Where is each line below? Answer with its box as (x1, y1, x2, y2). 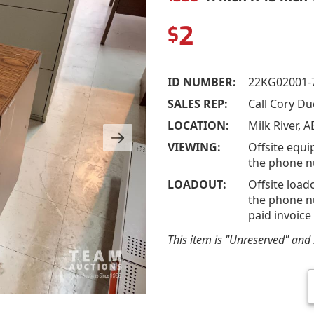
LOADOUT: (168, 176, 226, 192)
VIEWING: (168, 139, 221, 155)
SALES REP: (168, 95, 228, 111)
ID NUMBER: (168, 74, 236, 90)
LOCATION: (168, 117, 229, 133)
